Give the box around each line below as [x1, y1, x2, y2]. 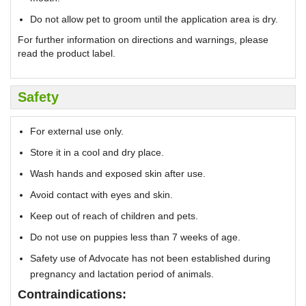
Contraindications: [18, 287, 126, 301]
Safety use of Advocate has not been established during [30, 252, 270, 264]
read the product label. [18, 47, 115, 59]
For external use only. [30, 125, 124, 137]
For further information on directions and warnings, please [18, 33, 268, 45]
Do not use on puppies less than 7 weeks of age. [30, 231, 240, 242]
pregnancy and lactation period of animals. [30, 268, 214, 279]
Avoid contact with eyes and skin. [30, 189, 173, 200]
